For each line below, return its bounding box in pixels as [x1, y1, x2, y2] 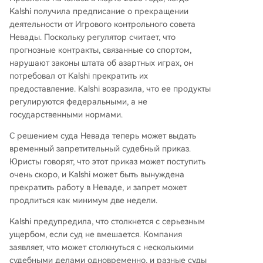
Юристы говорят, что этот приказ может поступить [9, 157, 205, 166]
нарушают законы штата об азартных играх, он [9, 58, 193, 68]
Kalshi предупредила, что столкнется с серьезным [9, 217, 205, 226]
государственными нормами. [9, 110, 123, 119]
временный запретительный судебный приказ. [9, 144, 191, 153]
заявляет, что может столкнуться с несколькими [9, 242, 194, 252]
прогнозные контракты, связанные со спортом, [9, 45, 191, 55]
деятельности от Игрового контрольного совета [9, 19, 195, 29]
